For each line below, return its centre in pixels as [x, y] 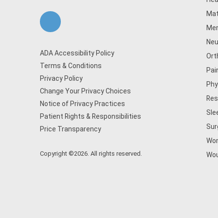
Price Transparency [71, 129]
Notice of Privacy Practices [82, 104]
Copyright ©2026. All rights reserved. [91, 154]
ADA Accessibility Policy [77, 53]
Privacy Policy [61, 78]
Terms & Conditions [71, 66]
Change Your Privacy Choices [85, 91]
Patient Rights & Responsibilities [91, 116]
